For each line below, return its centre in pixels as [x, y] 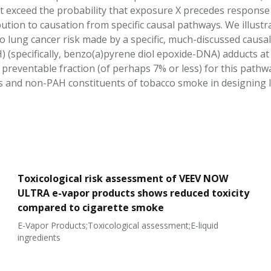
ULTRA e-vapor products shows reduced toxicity [134, 193]
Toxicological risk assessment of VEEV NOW [123, 178]
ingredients [39, 237]
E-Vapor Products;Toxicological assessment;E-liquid [118, 225]
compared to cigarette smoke [91, 207]
